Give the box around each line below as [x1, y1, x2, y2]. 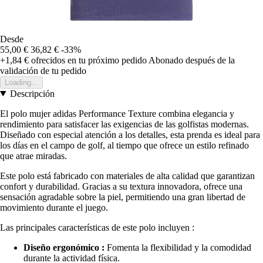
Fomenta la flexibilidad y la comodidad [104, 242, 251, 252]
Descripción [9, 88, 55, 99]
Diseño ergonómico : [23, 242, 104, 252]
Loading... [5, 77, 38, 87]
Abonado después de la [149, 55, 235, 65]
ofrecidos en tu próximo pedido [29, 55, 147, 65]
